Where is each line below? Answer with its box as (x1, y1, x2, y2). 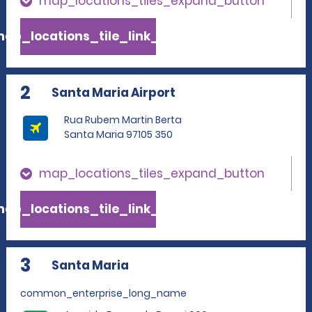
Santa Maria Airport (52, 84, 175, 101)
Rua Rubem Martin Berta (64, 113, 182, 127)
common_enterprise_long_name (20, 286, 187, 300)
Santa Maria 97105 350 (64, 127, 173, 141)
